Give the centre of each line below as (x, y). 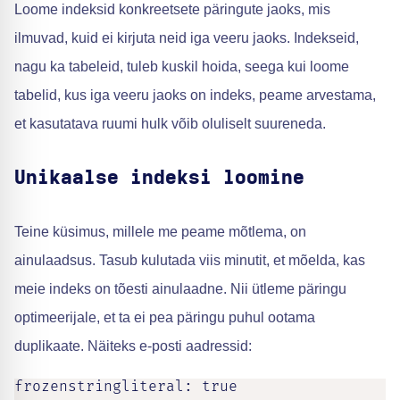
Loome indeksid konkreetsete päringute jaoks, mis (172, 9)
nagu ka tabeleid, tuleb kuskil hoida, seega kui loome (182, 67)
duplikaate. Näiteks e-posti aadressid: (133, 346)
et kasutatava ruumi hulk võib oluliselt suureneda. (170, 124)
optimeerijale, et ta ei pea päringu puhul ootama (165, 317)
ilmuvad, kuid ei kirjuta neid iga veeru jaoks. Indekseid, (187, 38)
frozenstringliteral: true (126, 387)
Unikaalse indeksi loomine (159, 178)
